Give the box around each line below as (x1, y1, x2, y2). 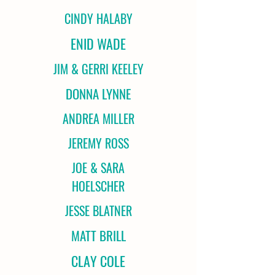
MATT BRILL (71, 226, 126, 245)
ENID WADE (71, 34, 126, 53)
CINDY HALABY (64, 9, 133, 28)
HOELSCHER (72, 177, 125, 195)
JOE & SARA (72, 158, 125, 177)
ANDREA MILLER (62, 109, 134, 128)
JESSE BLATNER (64, 201, 132, 220)
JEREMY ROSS (68, 134, 129, 152)
